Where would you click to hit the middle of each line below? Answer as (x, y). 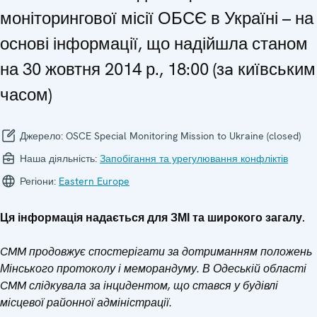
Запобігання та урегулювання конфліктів (194, 159)
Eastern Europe (94, 181)
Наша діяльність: (58, 159)
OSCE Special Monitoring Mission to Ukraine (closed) (183, 136)
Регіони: (38, 181)
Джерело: (41, 136)
